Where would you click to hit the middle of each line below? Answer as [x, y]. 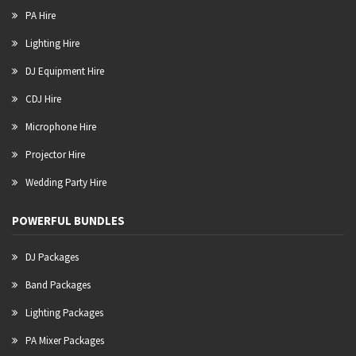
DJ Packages [52, 257]
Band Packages [58, 285]
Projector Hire [55, 155]
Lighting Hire [52, 44]
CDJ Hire [43, 99]
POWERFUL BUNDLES [68, 221]
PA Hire [41, 16]
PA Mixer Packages [65, 341]
